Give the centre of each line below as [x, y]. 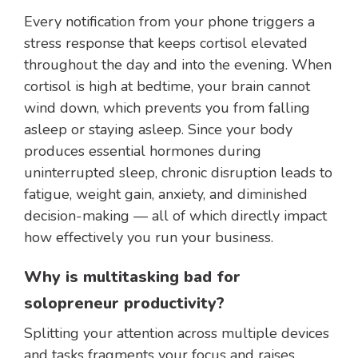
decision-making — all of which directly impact [175, 216]
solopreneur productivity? [124, 304]
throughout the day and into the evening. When [178, 65]
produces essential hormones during [143, 151]
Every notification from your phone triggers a [169, 22]
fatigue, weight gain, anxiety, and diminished [166, 195]
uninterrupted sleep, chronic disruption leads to [178, 173]
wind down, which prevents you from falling [167, 108]
